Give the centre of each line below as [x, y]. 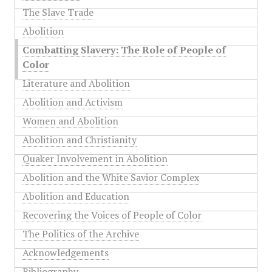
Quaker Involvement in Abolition [95, 158]
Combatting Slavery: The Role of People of [124, 50]
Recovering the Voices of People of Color [112, 215]
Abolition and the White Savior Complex [110, 177]
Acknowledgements [65, 253]
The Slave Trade [58, 12]
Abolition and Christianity [79, 140]
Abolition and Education [76, 196]
